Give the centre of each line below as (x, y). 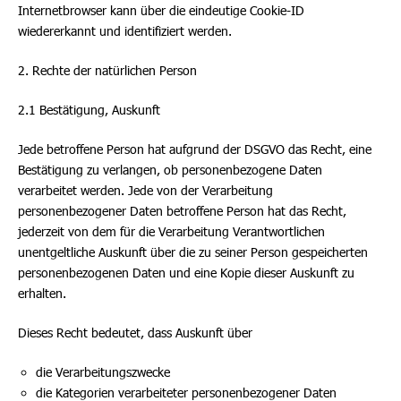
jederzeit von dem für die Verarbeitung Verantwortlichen (171, 231)
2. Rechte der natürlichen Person (107, 70)
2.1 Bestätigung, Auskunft (89, 110)
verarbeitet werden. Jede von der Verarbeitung (145, 190)
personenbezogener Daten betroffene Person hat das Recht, (182, 211)
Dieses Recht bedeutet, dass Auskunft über (135, 333)
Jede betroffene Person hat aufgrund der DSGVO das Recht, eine (195, 149)
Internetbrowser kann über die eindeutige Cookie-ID (161, 10)
